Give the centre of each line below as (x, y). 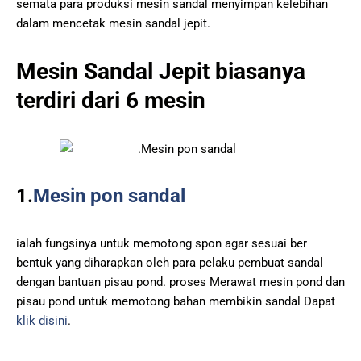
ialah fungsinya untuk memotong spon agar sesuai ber (162, 243)
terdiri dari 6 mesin (111, 100)
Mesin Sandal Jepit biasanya (161, 71)
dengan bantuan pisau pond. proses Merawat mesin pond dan (180, 282)
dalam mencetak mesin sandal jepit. (113, 23)
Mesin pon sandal (109, 195)
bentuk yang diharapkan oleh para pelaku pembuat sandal (170, 262)
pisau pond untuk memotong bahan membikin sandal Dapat (176, 301)
